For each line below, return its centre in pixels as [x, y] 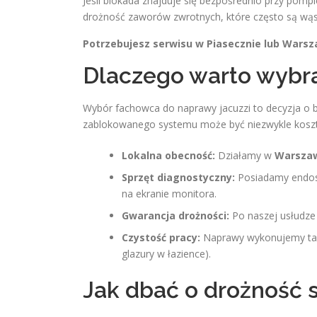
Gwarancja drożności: [175, 215]
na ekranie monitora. [169, 194]
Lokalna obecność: [168, 155]
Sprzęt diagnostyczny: [178, 177]
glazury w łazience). [166, 254]
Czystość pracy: [161, 237]
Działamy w [245, 155]
